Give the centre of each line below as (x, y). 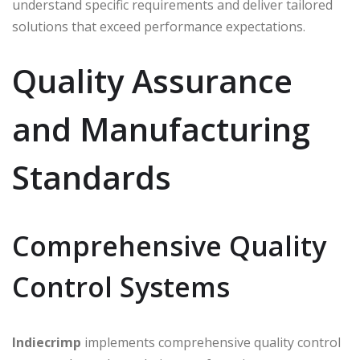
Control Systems (121, 286)
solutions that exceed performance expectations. (159, 26)
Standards (92, 177)
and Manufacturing (161, 129)
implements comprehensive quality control (211, 342)
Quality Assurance (152, 80)
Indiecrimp (47, 342)
